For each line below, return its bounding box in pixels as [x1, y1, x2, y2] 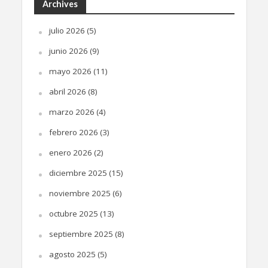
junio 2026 [48, 45, 88, 57]
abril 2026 [48, 86, 86, 98]
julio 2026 [48, 25, 85, 36]
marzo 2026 [48, 106, 95, 118]
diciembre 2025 [48, 167, 107, 179]
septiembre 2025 [48, 229, 113, 240]
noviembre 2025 [48, 188, 111, 199]
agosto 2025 [48, 249, 96, 260]
